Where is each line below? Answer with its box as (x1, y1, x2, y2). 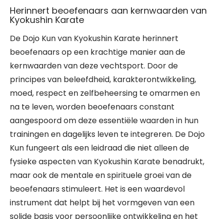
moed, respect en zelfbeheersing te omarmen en (10, 88, 200, 99)
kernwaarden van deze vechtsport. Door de (10, 60, 178, 71)
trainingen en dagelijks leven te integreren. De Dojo (10, 129, 205, 140)
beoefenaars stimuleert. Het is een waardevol (10, 183, 185, 195)
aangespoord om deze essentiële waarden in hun (10, 115, 198, 126)
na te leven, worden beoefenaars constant (10, 101, 175, 112)
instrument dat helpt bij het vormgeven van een (10, 197, 195, 208)
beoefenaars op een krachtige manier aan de (10, 46, 185, 58)
